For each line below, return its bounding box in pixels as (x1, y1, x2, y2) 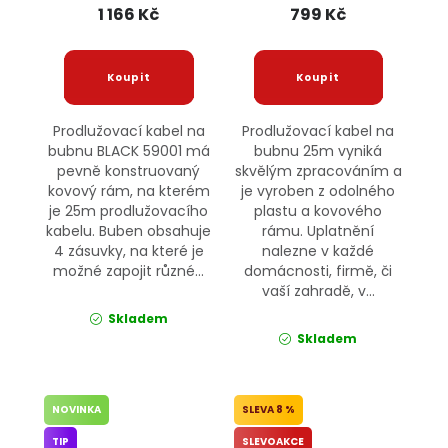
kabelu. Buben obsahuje (46, 221, 212, 242)
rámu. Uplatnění (262, 221, 375, 242)
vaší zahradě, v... (261, 281, 375, 302)
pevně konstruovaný (57, 161, 201, 182)
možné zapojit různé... (53, 261, 205, 282)
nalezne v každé (262, 241, 375, 262)
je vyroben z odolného (241, 181, 396, 202)
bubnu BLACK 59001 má (47, 141, 210, 162)
